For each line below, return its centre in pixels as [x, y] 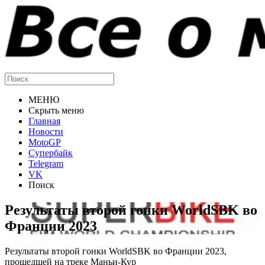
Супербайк [51, 153]
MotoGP [45, 142]
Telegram [46, 164]
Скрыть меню [56, 110]
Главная [44, 121]
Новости [46, 132]
